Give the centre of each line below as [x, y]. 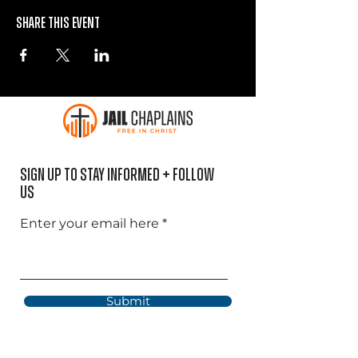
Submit [128, 301]
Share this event [58, 23]
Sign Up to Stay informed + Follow [117, 175]
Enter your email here [89, 223]
